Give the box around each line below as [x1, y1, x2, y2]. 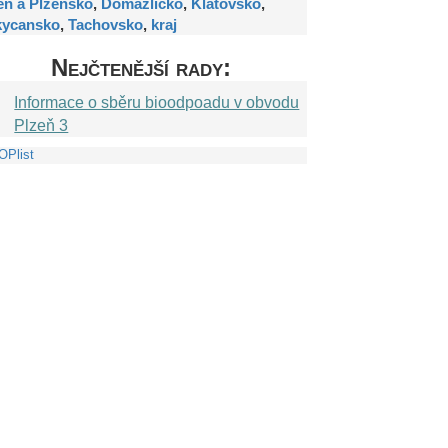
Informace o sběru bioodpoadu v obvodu [14, 93, 300, 111]
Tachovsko [68, 16, 144, 33]
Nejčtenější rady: [50, 54, 231, 81]
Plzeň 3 [14, 116, 69, 134]
